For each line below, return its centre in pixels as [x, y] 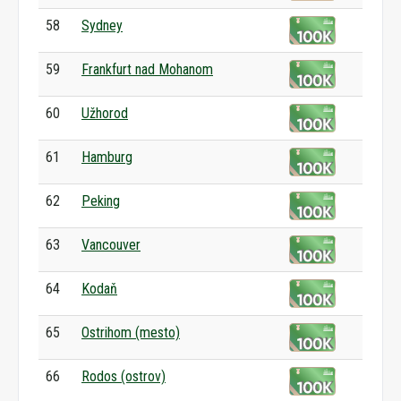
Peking [101, 201]
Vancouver [111, 245]
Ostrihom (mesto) [131, 333]
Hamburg [107, 157]
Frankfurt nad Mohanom [147, 69]
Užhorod [105, 113]
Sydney [102, 26]
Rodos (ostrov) [124, 376]
